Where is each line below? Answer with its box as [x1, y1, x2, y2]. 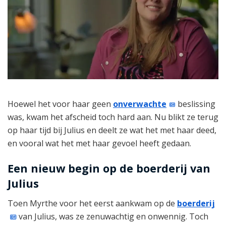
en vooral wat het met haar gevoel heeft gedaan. [8, 138, 191, 149]
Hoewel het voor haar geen [8, 98, 113, 110]
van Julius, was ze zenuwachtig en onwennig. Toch [17, 210, 209, 222]
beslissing [176, 98, 216, 110]
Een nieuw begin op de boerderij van [8, 161, 210, 176]
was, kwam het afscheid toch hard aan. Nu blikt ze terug [8, 111, 218, 123]
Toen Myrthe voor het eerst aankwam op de [8, 197, 177, 209]
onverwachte [113, 98, 166, 110]
